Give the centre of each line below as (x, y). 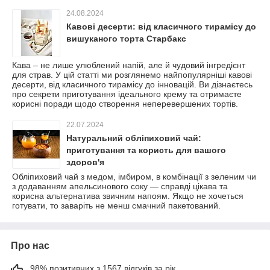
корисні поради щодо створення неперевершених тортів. (125, 103)
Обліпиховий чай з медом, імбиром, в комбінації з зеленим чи (134, 176)
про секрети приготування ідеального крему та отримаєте (127, 94)
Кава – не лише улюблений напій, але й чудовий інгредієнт (129, 65)
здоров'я (85, 162)
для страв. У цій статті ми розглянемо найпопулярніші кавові (132, 74)
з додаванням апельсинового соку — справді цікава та (120, 186)
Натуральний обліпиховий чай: (134, 138)
